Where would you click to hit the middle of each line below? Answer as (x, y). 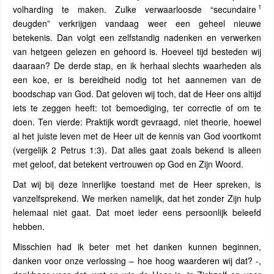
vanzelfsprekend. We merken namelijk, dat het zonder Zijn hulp (137, 198)
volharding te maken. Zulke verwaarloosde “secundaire (135, 9)
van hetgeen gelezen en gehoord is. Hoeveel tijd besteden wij (137, 51)
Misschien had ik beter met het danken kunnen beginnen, (137, 246)
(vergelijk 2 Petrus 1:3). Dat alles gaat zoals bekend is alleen (137, 150)
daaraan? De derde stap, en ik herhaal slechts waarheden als (137, 65)
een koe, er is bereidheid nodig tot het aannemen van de (137, 79)
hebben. (29, 226)
